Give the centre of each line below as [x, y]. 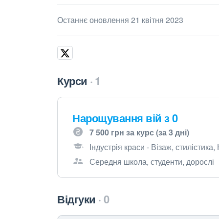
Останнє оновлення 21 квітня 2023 [120, 20]
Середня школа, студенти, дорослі [152, 162]
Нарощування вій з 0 [125, 118]
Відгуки [77, 199]
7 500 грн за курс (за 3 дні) [139, 132]
